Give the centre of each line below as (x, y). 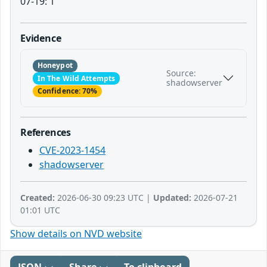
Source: (181, 73)
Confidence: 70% (67, 91)
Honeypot (55, 66)
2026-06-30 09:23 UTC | (104, 197)
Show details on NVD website (76, 233)
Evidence (41, 38)
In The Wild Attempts (76, 78)
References (46, 132)
